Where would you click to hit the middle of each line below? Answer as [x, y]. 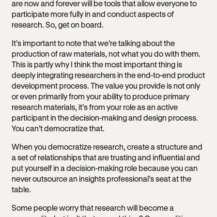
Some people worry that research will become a [93, 207]
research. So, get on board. [58, 24]
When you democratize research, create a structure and [107, 146]
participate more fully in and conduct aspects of [93, 14]
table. [22, 189]
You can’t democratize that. [59, 128]
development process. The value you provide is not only [106, 85]
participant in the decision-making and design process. [105, 117]
